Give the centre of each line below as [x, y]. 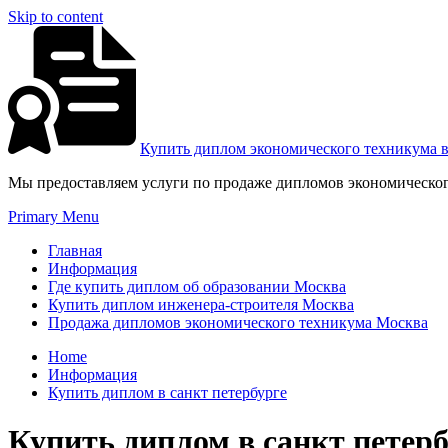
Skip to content [55, 16]
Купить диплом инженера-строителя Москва [201, 304]
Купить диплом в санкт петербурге [167, 392]
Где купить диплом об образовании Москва [197, 286]
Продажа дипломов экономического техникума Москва [238, 322]
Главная [75, 250]
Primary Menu [53, 216]
